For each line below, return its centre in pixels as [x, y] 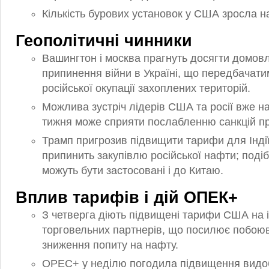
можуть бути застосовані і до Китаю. [133, 171]
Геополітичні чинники [104, 41]
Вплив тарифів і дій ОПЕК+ [127, 198]
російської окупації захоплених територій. [146, 88]
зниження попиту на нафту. [110, 245]
